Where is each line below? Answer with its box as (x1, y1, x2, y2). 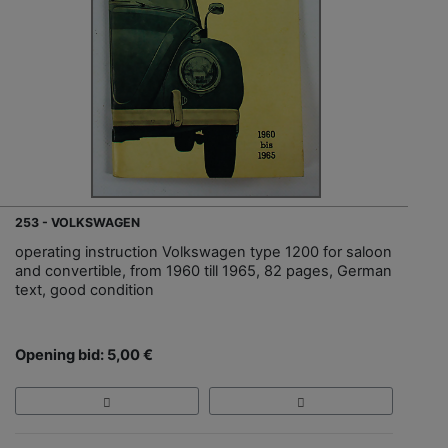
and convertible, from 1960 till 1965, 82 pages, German (15, 262, 392, 281)
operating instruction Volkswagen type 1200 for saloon (15, 243, 392, 262)
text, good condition (15, 281, 154, 300)
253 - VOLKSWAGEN (15, 215, 140, 231)
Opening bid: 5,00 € (15, 346, 153, 365)
